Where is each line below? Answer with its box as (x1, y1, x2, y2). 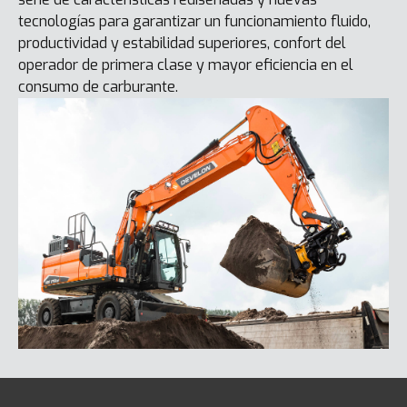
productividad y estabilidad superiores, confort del (18, 34, 346, 54)
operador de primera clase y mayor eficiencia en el (18, 55, 353, 75)
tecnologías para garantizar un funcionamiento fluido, (18, 12, 371, 32)
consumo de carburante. (18, 77, 178, 97)
